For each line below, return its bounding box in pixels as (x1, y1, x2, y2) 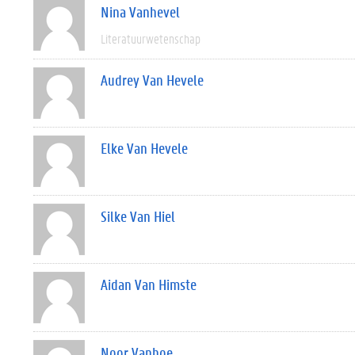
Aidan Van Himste (101, 275, 197, 294)
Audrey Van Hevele (101, 71, 204, 90)
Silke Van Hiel (101, 207, 175, 226)
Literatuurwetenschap (101, 30, 200, 47)
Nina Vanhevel (101, 2, 180, 21)
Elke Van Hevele (101, 139, 188, 158)
